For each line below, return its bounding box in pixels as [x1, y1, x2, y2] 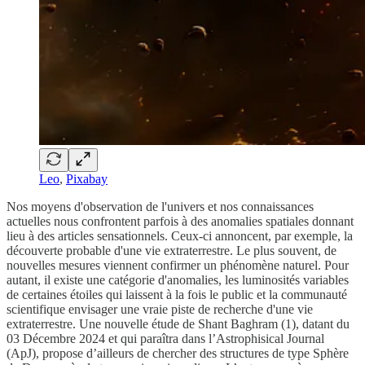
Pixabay [66, 171, 108, 186]
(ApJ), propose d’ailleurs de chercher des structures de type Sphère [7, 345, 349, 360]
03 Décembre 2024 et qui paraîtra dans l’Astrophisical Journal [7, 331, 324, 345]
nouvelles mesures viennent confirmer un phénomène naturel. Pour [7, 257, 349, 272]
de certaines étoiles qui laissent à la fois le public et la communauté [7, 287, 347, 301]
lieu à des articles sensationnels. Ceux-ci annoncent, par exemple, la [7, 228, 353, 243]
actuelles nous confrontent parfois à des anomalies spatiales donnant [7, 213, 354, 228]
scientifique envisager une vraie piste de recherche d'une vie [7, 301, 313, 316]
